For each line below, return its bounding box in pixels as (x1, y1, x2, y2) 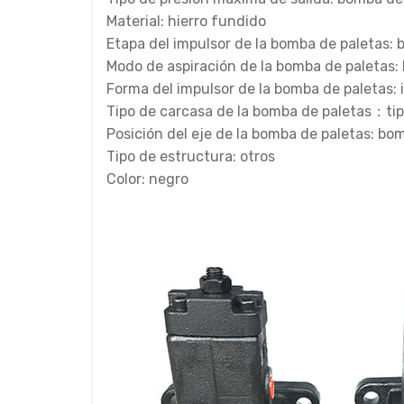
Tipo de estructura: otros (106, 147, 275, 165)
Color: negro (106, 170, 188, 188)
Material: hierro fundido (106, 12, 266, 30)
